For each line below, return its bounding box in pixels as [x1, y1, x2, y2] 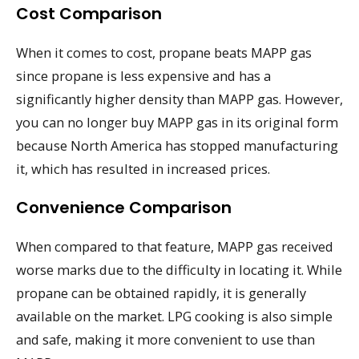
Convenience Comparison [16, 196, 232, 220]
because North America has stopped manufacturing [16, 136, 338, 155]
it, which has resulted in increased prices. [16, 159, 270, 179]
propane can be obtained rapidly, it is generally [16, 284, 306, 303]
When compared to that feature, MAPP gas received [16, 237, 333, 256]
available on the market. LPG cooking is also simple [16, 307, 333, 326]
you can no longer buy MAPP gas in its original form [16, 113, 338, 132]
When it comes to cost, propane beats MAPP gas [16, 43, 312, 63]
